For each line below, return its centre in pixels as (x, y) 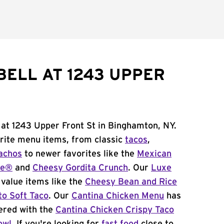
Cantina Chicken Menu (118, 196)
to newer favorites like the (79, 154)
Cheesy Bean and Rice (131, 182)
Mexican (154, 154)
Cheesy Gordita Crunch (80, 168)
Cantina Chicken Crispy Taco (115, 210)
